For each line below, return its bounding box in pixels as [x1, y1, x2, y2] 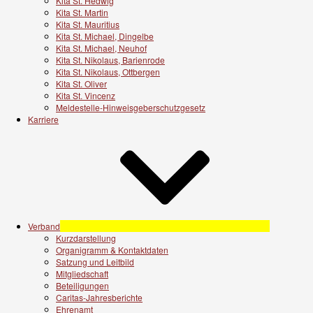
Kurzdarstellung [56, 231, 116, 244]
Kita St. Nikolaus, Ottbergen [56, 65, 160, 78]
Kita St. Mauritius [56, 17, 119, 30]
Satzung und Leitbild [56, 255, 134, 268]
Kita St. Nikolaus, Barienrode [56, 53, 165, 66]
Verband [28, 219, 60, 232]
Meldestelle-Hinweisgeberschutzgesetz [56, 101, 205, 113]
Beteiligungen [56, 279, 109, 291]
